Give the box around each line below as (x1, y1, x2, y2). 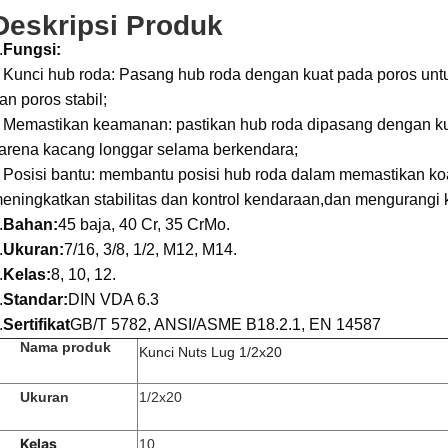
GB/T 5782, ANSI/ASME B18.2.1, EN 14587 (70, 316, 381, 333)
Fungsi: (3, 41, 61, 58)
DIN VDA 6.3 (68, 291, 159, 308)
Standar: (3, 291, 68, 308)
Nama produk (20, 339, 111, 355)
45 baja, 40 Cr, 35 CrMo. (58, 216, 230, 233)
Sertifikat (3, 316, 70, 333)
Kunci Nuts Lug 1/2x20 (139, 344, 282, 360)
